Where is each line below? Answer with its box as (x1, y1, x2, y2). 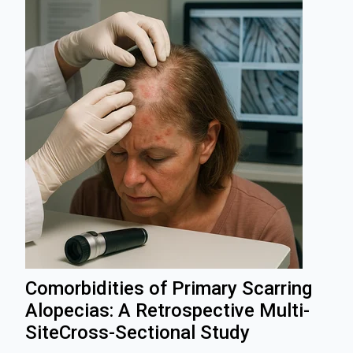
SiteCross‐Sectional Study (25, 321, 250, 344)
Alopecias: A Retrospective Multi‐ (25, 299, 310, 321)
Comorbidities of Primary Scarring (25, 277, 312, 299)
